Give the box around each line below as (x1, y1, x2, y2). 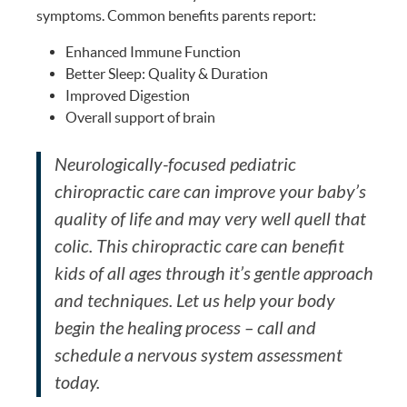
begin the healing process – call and (55, 318, 317, 340)
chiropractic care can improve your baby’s (55, 182, 367, 203)
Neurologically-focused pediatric (55, 154, 297, 176)
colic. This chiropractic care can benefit (55, 236, 345, 258)
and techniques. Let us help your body (55, 291, 336, 313)
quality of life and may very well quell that (55, 209, 367, 231)
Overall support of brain (65, 109, 216, 126)
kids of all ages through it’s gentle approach (55, 263, 374, 285)
